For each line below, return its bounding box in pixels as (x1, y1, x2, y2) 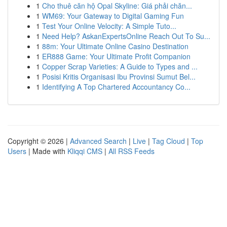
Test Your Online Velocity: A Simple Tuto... (42, 21, 176, 31)
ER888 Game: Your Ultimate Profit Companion (42, 51, 191, 61)
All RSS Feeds (108, 146, 155, 156)
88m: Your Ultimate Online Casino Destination (42, 41, 188, 51)
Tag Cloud (152, 136, 185, 146)
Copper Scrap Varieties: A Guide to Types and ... (42, 61, 198, 71)
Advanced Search (70, 136, 127, 146)
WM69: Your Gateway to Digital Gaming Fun (42, 11, 184, 21)
